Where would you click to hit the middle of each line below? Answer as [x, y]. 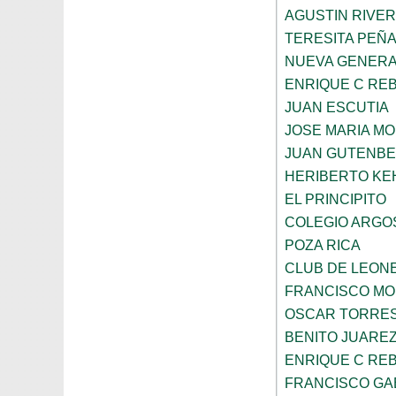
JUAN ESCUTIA [337, 108]
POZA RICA [323, 246]
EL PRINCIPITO [335, 200]
